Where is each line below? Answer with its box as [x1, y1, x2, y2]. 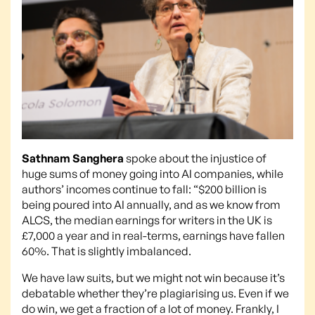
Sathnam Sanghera [22, 150, 124, 165]
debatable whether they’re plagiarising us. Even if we [22, 285, 289, 300]
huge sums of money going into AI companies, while [22, 166, 283, 181]
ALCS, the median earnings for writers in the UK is [22, 212, 272, 227]
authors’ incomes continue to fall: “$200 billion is [22, 181, 266, 196]
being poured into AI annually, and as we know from [22, 197, 281, 212]
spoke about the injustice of [124, 150, 266, 165]
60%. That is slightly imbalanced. [22, 243, 191, 258]
